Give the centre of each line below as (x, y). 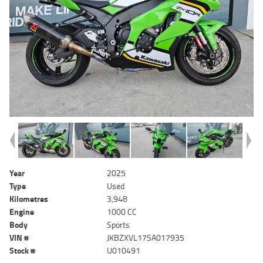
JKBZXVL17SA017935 (146, 238)
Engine (22, 212)
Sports (119, 225)
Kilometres (29, 199)
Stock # (22, 251)
